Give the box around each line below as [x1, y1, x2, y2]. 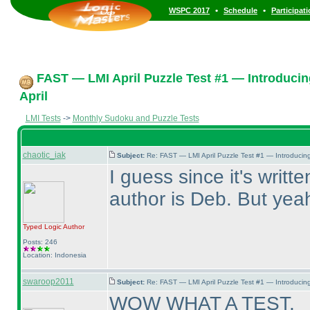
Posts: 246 [22, 238, 57, 246]
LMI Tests [25, 113, 61, 123]
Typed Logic [22, 223, 62, 230]
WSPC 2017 [169, 6, 210, 15]
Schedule [224, 6, 257, 15]
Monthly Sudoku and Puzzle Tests [72, 113, 199, 123]
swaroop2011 [22, 277, 74, 286]
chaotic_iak [22, 150, 66, 160]
